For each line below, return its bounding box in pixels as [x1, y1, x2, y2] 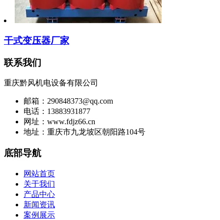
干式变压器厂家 [4, 35, 69, 46]
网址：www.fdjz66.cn [24, 117, 95, 126]
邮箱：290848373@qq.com [24, 97, 113, 106]
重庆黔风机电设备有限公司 [4, 79, 98, 87]
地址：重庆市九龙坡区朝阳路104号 [24, 128, 145, 137]
